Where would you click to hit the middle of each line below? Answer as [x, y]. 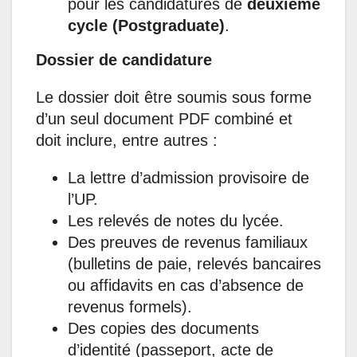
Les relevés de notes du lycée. [176, 221]
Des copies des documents [163, 329]
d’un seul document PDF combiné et [164, 119]
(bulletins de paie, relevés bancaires [194, 264]
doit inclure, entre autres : [127, 141]
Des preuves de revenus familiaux [188, 243]
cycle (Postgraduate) [146, 26]
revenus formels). [130, 307]
